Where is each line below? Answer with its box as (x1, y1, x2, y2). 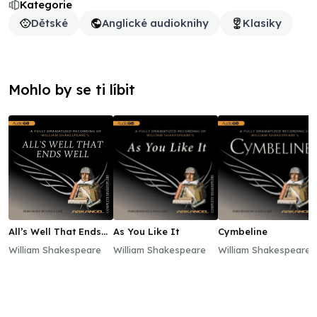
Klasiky (243, 16, 282, 30)
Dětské (31, 16, 68, 30)
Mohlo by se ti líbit (8, 81, 135, 98)
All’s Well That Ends (8, 226, 101, 237)
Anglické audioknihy (102, 16, 209, 30)
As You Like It (113, 226, 179, 237)
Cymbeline (218, 226, 267, 237)
